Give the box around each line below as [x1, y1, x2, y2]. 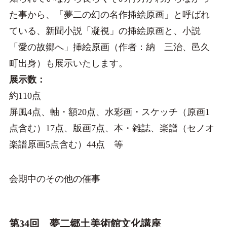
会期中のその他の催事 [9, 174, 100, 184]
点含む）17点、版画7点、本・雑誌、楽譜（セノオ [9, 123, 214, 134]
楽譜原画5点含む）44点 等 [9, 139, 123, 150]
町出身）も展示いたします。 [9, 58, 128, 69]
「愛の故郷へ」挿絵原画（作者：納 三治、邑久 [9, 42, 210, 53]
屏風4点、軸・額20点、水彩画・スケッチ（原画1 [9, 107, 210, 118]
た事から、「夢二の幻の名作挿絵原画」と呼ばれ [9, 10, 210, 20]
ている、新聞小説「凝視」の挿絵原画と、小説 [9, 26, 201, 36]
